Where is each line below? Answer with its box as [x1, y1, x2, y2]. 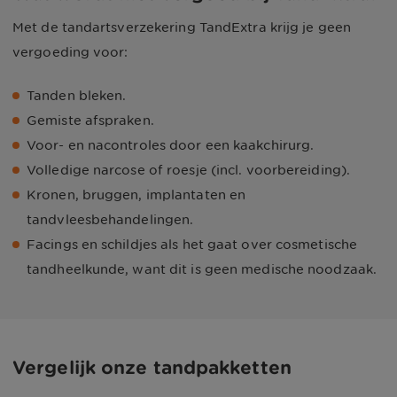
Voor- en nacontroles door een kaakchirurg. [27, 138, 315, 152]
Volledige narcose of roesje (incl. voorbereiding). [27, 163, 350, 177]
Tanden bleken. [27, 89, 127, 103]
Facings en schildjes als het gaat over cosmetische [27, 237, 358, 252]
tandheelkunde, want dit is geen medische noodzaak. [27, 262, 378, 276]
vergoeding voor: [12, 45, 128, 59]
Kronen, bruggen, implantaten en [27, 188, 246, 202]
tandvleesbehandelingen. [27, 213, 194, 227]
